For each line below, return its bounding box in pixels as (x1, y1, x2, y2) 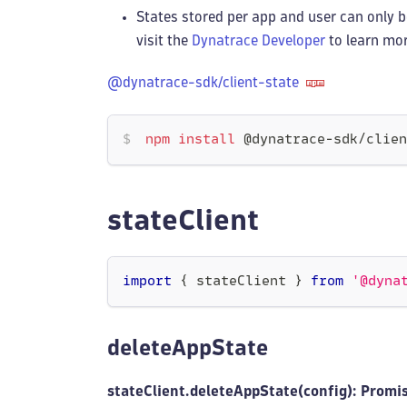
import (123, 275, 172, 288)
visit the (136, 34, 192, 47)
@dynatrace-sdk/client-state (107, 75, 299, 89)
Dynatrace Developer (192, 34, 325, 47)
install (178, 134, 235, 146)
